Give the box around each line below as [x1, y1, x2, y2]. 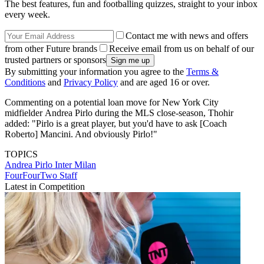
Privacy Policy [64, 77, 118, 88]
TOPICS [5, 149, 38, 160]
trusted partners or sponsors [5, 55, 106, 65]
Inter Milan [55, 160, 96, 170]
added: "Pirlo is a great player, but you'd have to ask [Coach [5, 118, 227, 129]
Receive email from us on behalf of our [109, 44, 254, 54]
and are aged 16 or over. [118, 77, 210, 88]
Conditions [5, 77, 45, 88]
